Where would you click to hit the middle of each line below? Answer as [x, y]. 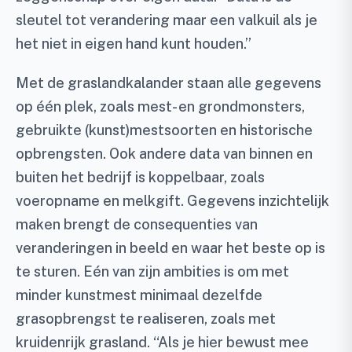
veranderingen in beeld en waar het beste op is [170, 247]
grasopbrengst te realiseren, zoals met [146, 318]
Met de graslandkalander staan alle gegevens [169, 82]
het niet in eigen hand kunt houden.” [134, 43]
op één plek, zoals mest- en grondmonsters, [160, 106]
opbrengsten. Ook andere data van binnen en [164, 153]
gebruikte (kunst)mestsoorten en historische [164, 130]
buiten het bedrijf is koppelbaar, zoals [140, 177]
